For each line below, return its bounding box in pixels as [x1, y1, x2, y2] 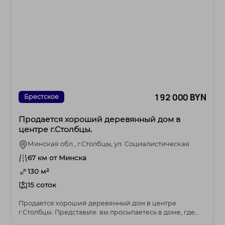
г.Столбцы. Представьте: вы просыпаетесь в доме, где [19, 208, 195, 216]
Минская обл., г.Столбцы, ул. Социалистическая [28, 140, 190, 148]
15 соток [28, 181, 57, 189]
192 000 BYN [154, 91, 206, 103]
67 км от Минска [28, 154, 87, 162]
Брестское [24, 93, 59, 101]
